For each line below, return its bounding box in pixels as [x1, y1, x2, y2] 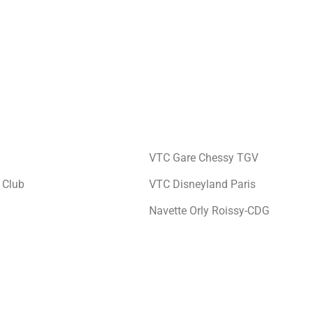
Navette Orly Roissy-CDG [149, 204, 270, 218]
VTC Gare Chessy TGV [149, 150, 258, 164]
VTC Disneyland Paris [149, 178, 256, 192]
